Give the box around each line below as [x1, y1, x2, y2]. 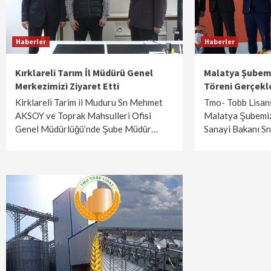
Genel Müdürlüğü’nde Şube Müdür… [15, 123, 158, 134]
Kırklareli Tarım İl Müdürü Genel [15, 67, 153, 79]
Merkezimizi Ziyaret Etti [15, 80, 119, 92]
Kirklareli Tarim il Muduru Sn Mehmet [15, 97, 163, 108]
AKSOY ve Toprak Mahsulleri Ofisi [15, 110, 151, 121]
